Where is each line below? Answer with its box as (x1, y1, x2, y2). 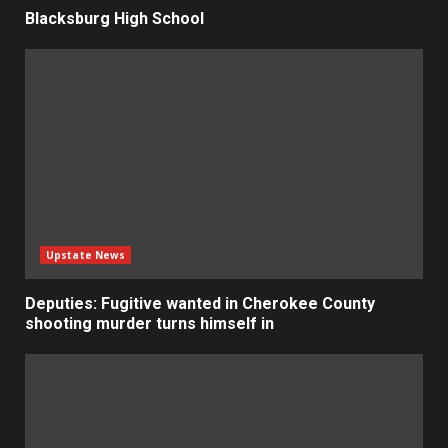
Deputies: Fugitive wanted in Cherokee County (25, 293, 375, 313)
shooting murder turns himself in (25, 313, 274, 333)
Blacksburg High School (25, 8, 204, 28)
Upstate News (46, 247, 126, 262)
